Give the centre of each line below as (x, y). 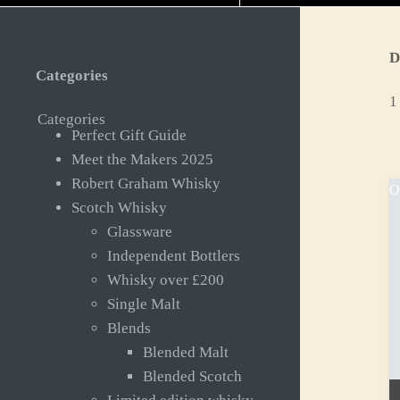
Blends (129, 329)
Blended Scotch (192, 377)
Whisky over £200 (166, 280)
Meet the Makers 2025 (142, 160)
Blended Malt (186, 353)
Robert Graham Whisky (146, 184)
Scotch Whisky (119, 208)
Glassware (140, 232)
